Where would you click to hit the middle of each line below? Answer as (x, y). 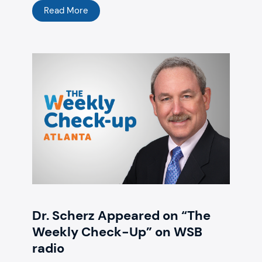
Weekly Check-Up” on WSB (117, 232)
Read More (66, 10)
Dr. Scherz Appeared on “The (121, 215)
